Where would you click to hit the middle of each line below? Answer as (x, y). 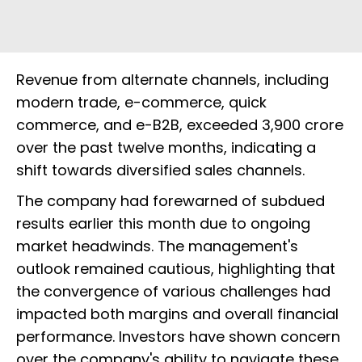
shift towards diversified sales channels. (160, 170)
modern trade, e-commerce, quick (141, 103)
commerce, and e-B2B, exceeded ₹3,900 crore (180, 125)
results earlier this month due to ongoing (163, 224)
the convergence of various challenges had (173, 292)
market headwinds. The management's (157, 246)
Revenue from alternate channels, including (173, 80)
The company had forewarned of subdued (170, 201)
